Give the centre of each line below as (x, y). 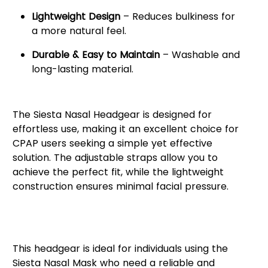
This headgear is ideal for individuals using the (120, 248)
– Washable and (200, 54)
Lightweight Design (76, 16)
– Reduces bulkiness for (177, 16)
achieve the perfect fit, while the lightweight (118, 172)
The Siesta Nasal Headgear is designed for (112, 114)
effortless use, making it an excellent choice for (125, 129)
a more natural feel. (79, 31)
